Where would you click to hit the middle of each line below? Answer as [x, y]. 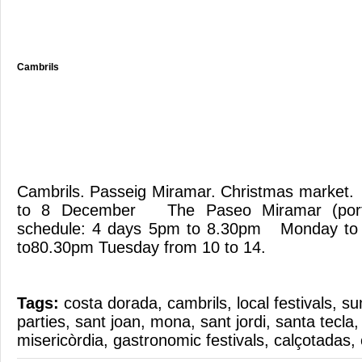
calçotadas [312, 340]
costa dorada [111, 303]
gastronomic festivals [189, 340]
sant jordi [233, 322]
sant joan [108, 322]
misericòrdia [60, 340]
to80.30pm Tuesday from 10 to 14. [141, 247]
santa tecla [315, 322]
